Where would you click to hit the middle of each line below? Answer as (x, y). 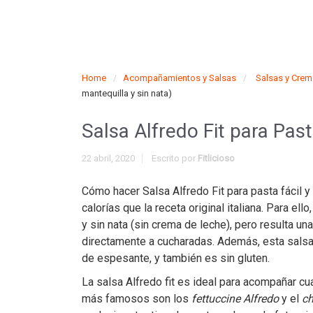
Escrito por (175, 158)
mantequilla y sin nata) (127, 93)
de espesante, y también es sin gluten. (176, 258)
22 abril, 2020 (108, 158)
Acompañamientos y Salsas (180, 78)
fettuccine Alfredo (235, 299)
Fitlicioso (216, 158)
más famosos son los (137, 299)
